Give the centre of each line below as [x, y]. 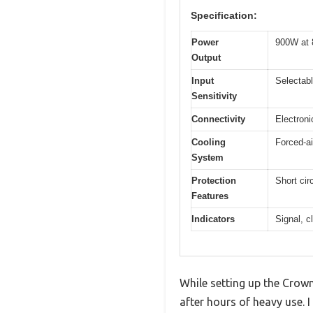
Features [210, 196]
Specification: [224, 16]
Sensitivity [214, 96]
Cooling [209, 143]
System [208, 158]
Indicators [213, 219]
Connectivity [218, 119]
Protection [214, 181]
